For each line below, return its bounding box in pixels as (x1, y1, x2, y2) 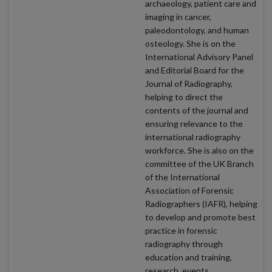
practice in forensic (145, 225, 217, 236)
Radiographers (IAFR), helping (145, 198, 257, 209)
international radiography (145, 131, 240, 142)
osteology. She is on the (145, 38, 236, 49)
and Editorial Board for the (145, 64, 244, 75)
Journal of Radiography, (145, 78, 233, 89)
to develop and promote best (145, 211, 256, 222)
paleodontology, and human (145, 24, 249, 35)
